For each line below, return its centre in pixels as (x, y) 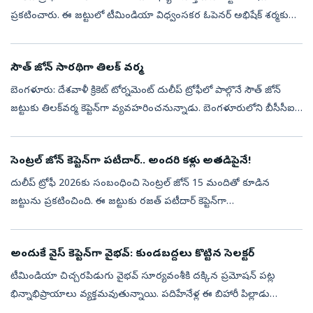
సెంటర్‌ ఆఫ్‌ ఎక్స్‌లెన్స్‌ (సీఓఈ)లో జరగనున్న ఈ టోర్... (115, 127)
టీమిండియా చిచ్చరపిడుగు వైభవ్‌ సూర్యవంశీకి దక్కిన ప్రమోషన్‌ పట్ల (143, 277)
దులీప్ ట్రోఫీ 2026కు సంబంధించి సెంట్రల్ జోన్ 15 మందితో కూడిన (140, 184)
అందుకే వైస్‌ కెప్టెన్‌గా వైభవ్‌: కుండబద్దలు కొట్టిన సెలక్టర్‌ (132, 254)
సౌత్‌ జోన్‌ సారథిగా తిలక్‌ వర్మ (77, 68)
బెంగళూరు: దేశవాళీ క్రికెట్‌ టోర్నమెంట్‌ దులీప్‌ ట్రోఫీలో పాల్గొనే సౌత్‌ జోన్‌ (146, 91)
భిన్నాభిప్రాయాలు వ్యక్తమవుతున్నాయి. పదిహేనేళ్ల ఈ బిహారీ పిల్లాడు (140, 295)
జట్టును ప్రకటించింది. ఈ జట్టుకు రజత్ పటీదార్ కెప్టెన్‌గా (118, 202)
